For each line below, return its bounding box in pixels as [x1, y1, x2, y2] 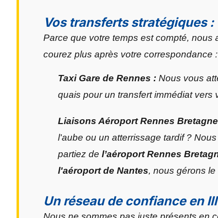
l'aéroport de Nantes [58, 165, 148, 176]
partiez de [58, 149, 102, 159]
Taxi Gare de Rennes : [58, 73, 156, 83]
